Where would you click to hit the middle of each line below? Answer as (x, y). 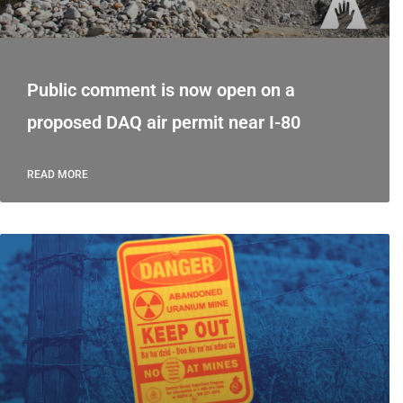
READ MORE (58, 174)
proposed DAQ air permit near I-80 (164, 122)
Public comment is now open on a (161, 90)
